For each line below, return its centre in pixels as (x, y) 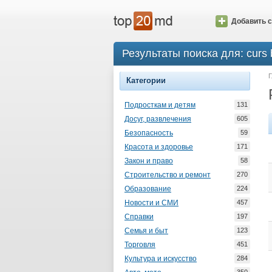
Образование (148, 189)
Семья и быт (146, 231)
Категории (146, 80)
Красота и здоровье (159, 147)
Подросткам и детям (160, 105)
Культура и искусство (161, 259)
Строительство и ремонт (168, 175)
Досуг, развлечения (158, 119)
